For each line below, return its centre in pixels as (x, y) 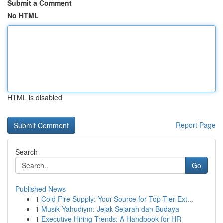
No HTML (23, 15)
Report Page (196, 125)
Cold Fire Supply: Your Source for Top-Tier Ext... (117, 199)
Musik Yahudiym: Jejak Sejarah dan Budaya (110, 209)
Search (27, 152)
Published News (41, 189)
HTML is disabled (35, 97)
